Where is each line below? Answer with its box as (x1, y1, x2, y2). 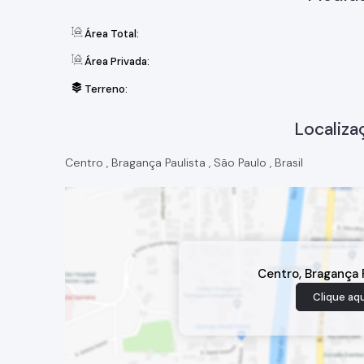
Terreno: (82, 82, 128, 96)
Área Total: (82, 27, 139, 41)
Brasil (275, 155, 303, 170)
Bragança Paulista (111, 155, 206, 170)
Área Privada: (82, 54, 149, 68)
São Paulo (214, 155, 266, 170)
